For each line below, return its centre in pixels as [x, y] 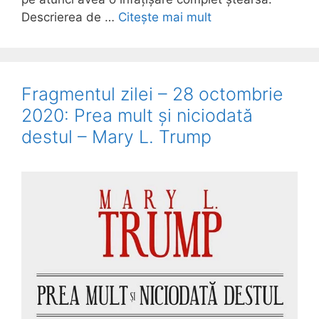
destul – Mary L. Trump [116, 136]
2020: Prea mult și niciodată [137, 115]
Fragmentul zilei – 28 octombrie [152, 94]
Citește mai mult [165, 17]
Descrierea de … [70, 17]
